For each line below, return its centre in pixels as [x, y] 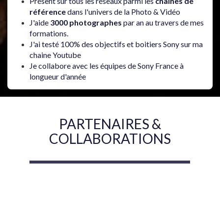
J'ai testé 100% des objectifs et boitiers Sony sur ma [116, 44]
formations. [50, 33]
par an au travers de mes [163, 23]
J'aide [40, 23]
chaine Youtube [55, 55]
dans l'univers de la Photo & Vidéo [123, 12]
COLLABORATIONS [110, 139]
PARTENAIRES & [110, 124]
